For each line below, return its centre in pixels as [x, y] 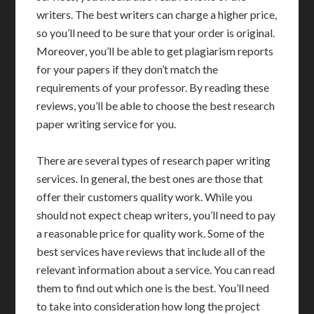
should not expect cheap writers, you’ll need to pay [156, 215]
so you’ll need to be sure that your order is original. [156, 33]
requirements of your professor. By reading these [153, 88]
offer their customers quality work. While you [145, 197]
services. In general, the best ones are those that [150, 179]
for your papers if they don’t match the [128, 69]
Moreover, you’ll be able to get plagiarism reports [155, 51]
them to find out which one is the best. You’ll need [153, 288]
